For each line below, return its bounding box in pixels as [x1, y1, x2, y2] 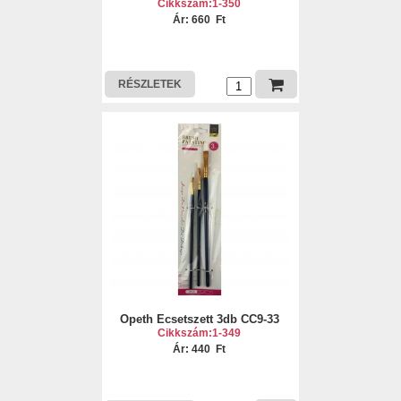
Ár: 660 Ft [173, 13, 226, 26]
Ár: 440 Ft [173, 343, 226, 355]
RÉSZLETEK [117, 78, 182, 90]
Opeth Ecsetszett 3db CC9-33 [119, 312, 279, 326]
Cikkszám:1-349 [158, 327, 242, 339]
